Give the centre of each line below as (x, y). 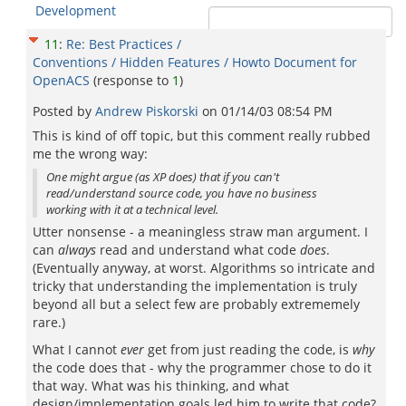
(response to (133, 80)
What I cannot (77, 349)
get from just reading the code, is (248, 349)
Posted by (64, 111)
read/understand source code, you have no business (182, 193)
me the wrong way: (90, 154)
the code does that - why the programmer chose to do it (202, 367)
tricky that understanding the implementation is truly (195, 286)
